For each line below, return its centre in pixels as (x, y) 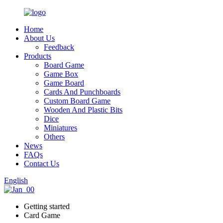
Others (54, 137)
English (16, 180)
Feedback (59, 47)
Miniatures (60, 128)
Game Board (64, 83)
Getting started (47, 206)
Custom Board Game (77, 101)
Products (38, 56)
